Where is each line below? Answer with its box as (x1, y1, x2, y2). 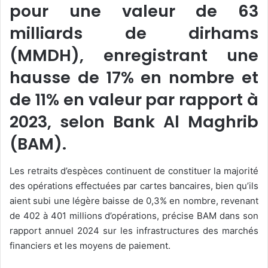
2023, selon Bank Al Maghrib (10, 111, 258, 133)
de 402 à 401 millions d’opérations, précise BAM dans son (10, 209, 258, 221)
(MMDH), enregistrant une (10, 44, 258, 67)
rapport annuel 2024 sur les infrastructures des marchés (10, 224, 258, 236)
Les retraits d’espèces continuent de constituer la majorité (10, 165, 258, 176)
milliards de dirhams (10, 22, 258, 45)
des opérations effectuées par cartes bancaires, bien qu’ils (10, 179, 258, 191)
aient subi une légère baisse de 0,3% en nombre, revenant (10, 194, 258, 206)
